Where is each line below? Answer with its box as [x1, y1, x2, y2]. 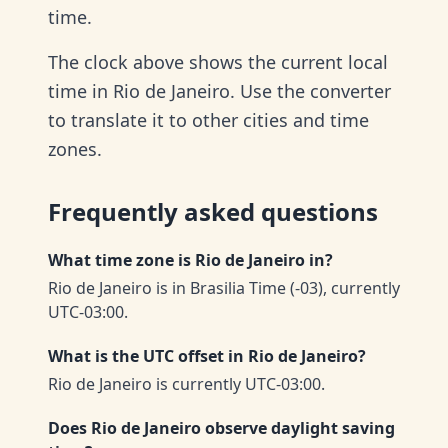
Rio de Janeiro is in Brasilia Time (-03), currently [48, 277, 400, 299]
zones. [48, 137, 102, 161]
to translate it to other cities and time [48, 108, 369, 132]
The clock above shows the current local [48, 50, 388, 74]
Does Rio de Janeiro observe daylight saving [48, 417, 395, 439]
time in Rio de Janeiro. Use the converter [48, 79, 391, 103]
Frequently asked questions [48, 195, 378, 228]
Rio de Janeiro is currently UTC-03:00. [48, 373, 325, 395]
